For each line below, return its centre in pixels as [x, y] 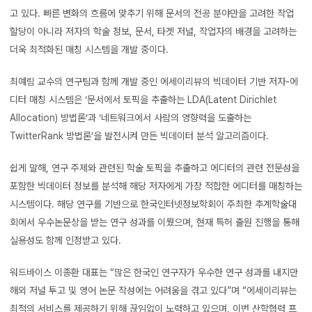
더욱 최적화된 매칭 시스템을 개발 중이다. [89, 49]
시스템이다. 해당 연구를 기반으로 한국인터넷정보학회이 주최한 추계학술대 [153, 204]
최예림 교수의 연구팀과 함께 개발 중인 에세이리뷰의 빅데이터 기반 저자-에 [154, 81]
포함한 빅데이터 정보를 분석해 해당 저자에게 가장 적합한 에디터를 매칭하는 [156, 186]
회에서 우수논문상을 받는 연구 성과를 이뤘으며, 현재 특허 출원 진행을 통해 [155, 222]
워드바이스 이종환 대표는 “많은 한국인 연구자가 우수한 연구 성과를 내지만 [154, 272]
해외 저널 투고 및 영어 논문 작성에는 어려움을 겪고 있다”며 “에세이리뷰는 [153, 290]
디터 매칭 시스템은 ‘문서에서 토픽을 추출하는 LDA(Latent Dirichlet [143, 99]
